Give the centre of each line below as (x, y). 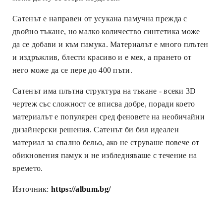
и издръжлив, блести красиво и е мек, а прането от (102, 57)
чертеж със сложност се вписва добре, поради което (104, 104)
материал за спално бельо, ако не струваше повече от (106, 142)
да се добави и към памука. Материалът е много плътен (111, 44)
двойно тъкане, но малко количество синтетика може (106, 31)
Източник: (31, 189)
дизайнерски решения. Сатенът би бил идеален (96, 129)
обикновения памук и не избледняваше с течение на (105, 155)
